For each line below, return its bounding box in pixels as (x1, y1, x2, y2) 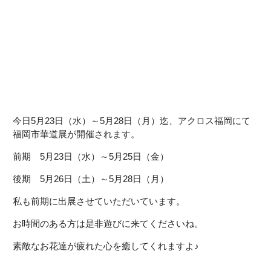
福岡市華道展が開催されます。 (13, 129, 140, 139)
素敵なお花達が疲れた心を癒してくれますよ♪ (13, 241, 200, 251)
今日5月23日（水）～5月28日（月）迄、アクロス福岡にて (13, 116, 251, 126)
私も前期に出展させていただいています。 (13, 196, 186, 206)
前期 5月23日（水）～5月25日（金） (13, 151, 169, 162)
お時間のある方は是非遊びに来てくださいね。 (13, 218, 204, 229)
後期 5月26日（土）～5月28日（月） (13, 174, 169, 184)
